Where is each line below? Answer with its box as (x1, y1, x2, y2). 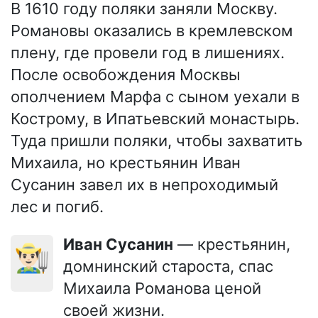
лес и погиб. (11, 197, 104, 216)
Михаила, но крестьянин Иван (11, 153, 241, 172)
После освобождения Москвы (11, 65, 241, 84)
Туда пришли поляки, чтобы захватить (11, 131, 302, 150)
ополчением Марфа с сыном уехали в (11, 87, 300, 106)
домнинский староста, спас (63, 256, 273, 275)
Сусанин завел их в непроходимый (11, 175, 278, 194)
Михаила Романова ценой (63, 278, 261, 297)
